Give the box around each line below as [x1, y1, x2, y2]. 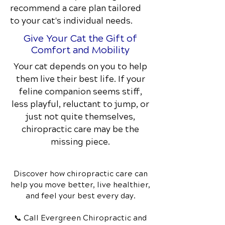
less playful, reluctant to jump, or [12, 99, 149, 109]
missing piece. [51, 137, 110, 147]
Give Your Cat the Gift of [24, 33, 137, 44]
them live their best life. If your [16, 74, 145, 84]
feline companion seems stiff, [19, 86, 142, 97]
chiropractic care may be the [22, 124, 139, 135]
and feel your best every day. [25, 191, 136, 200]
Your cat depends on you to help [14, 61, 147, 72]
